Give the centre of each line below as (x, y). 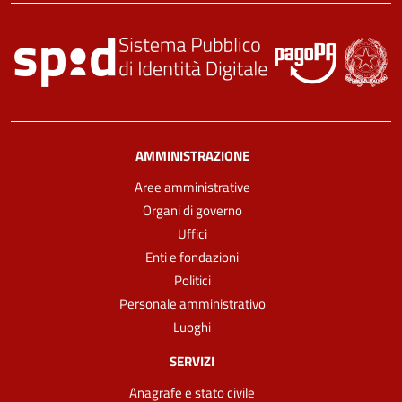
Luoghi (192, 328)
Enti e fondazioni (192, 258)
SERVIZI (192, 361)
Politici (192, 281)
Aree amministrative (192, 188)
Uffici (192, 234)
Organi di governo (192, 211)
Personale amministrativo (192, 304)
